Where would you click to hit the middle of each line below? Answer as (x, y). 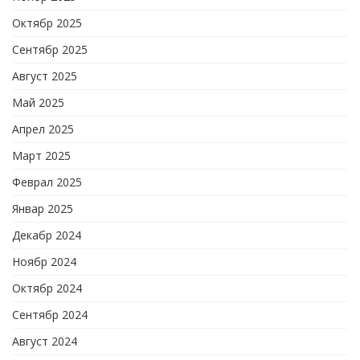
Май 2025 (38, 103)
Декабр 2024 (47, 235)
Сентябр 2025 (50, 50)
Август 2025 (45, 76)
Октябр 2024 (47, 288)
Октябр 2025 (47, 23)
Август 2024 (45, 342)
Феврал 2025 (47, 182)
